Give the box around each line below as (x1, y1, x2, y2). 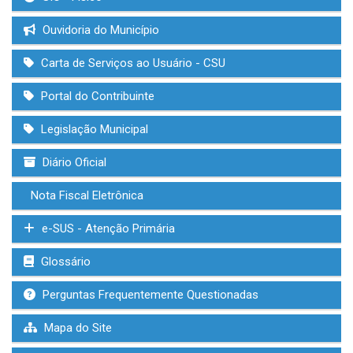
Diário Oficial (39, 154, 106, 169)
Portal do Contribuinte (38, 88, 154, 103)
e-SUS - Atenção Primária (39, 221, 175, 236)
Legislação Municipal (38, 121, 148, 136)
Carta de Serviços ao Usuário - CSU (38, 55, 225, 70)
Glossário (38, 254, 91, 269)
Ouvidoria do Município (39, 22, 159, 37)
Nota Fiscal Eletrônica (28, 188, 143, 203)
